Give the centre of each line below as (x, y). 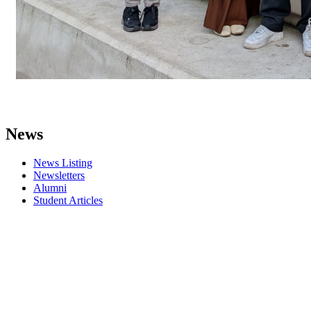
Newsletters (59, 176)
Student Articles (68, 201)
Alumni (50, 188)
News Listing (63, 163)
